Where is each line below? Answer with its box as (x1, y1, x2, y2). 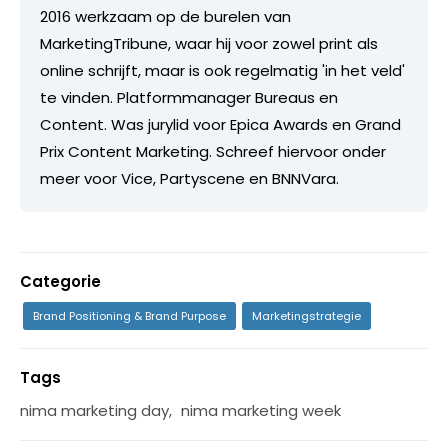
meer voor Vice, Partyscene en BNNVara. (40, 168, 339, 190)
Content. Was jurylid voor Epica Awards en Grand (40, 114, 401, 136)
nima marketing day (20, 400, 169, 422)
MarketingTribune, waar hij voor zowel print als (40, 33, 378, 55)
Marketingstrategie (252, 308, 361, 325)
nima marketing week (181, 400, 341, 422)
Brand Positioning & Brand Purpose (33, 308, 226, 325)
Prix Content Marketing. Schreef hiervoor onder (40, 141, 386, 163)
